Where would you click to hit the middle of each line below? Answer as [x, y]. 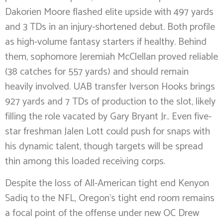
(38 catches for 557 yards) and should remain [97, 72]
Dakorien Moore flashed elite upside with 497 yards [109, 12]
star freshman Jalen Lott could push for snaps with [108, 131]
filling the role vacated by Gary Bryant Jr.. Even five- [108, 116]
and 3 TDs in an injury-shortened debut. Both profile [110, 27]
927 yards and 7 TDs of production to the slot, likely [110, 102]
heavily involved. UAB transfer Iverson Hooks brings [110, 87]
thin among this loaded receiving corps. [85, 161]
